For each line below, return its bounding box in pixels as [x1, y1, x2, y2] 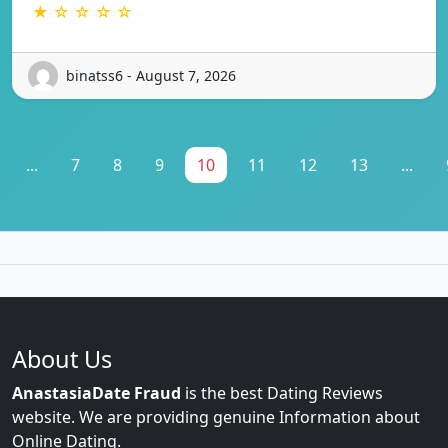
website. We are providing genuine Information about [12, 405, 420, 428]
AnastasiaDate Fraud [12, 381, 181, 404]
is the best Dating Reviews [181, 381, 383, 404]
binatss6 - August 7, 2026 [66, 66, 236, 86]
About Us [12, 342, 112, 375]
